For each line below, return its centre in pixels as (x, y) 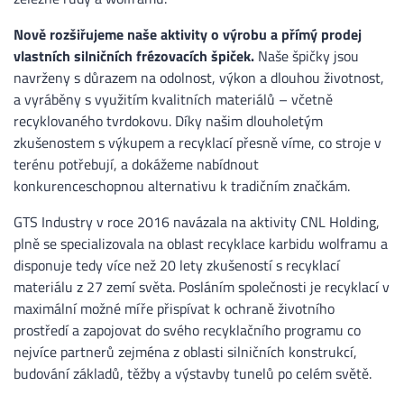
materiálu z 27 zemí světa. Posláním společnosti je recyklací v (202, 287)
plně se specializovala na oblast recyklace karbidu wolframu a (201, 244)
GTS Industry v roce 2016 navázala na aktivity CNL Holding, (197, 222)
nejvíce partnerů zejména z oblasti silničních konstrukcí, (185, 352)
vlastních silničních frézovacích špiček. (134, 56)
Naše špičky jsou (307, 56)
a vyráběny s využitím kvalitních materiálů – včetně (173, 100)
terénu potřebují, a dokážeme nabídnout (136, 165)
